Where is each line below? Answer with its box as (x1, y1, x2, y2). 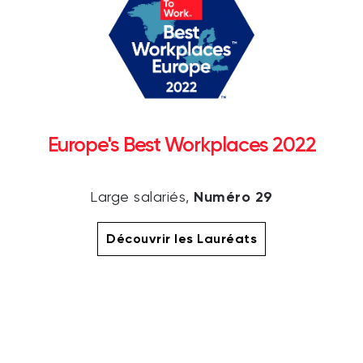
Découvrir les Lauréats (106, 231, 257, 247)
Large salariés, (90, 190, 194, 206)
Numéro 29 (194, 188, 273, 207)
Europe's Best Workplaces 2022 (47, 133, 316, 157)
